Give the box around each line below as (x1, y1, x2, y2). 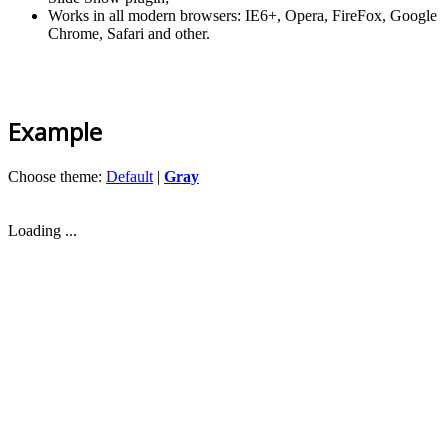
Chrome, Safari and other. (48, 25, 210, 43)
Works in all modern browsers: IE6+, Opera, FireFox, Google (48, 7, 437, 25)
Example (8, 115, 102, 149)
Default (106, 168, 153, 186)
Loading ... (8, 222, 77, 240)
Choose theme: (8, 168, 106, 186)
